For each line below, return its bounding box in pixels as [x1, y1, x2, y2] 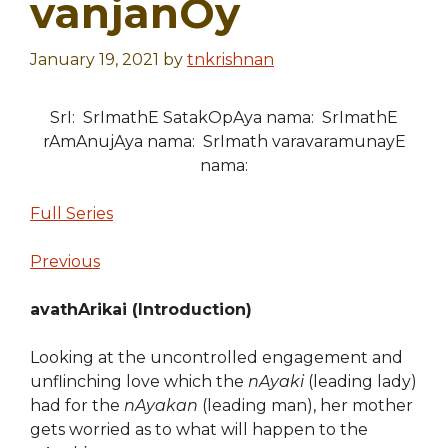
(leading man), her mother [198, 396, 413, 415]
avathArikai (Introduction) [30, 300, 252, 319]
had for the [30, 396, 124, 415]
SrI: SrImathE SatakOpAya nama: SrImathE [50, 108, 398, 127]
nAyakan [124, 396, 198, 415]
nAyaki [248, 372, 304, 391]
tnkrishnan [187, 50, 274, 69]
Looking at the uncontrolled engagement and [30, 348, 403, 367]
